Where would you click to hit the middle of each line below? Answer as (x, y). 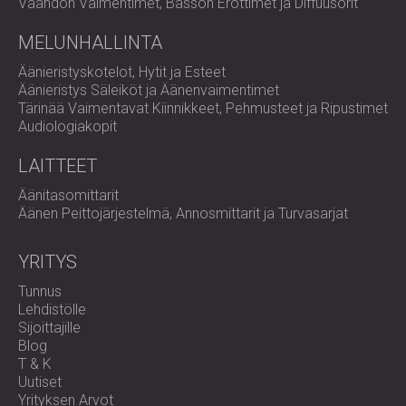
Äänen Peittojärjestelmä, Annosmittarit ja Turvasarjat (183, 213)
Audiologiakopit (68, 126)
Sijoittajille (49, 328)
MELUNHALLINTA (90, 43)
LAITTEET (58, 166)
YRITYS (48, 262)
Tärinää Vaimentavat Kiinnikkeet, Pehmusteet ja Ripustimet (203, 108)
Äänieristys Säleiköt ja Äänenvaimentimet (149, 90)
